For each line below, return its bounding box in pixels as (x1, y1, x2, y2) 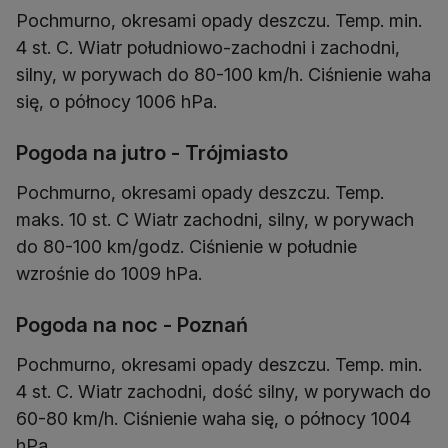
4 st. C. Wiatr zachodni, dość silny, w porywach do (16, 381, 431, 403)
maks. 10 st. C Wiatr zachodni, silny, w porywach (16, 209, 414, 231)
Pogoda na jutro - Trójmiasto (16, 141, 288, 166)
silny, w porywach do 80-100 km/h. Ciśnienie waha (16, 64, 431, 86)
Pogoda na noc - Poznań (16, 313, 248, 338)
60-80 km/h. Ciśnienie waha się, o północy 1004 (16, 408, 411, 430)
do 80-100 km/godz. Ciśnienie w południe (16, 236, 357, 258)
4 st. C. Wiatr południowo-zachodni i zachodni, (16, 37, 400, 59)
